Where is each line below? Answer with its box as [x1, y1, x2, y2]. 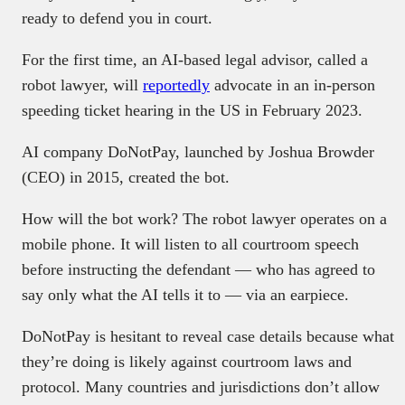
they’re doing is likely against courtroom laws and [22, 352, 352, 371]
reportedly [143, 75, 210, 94]
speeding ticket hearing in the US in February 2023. [22, 100, 367, 119]
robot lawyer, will [22, 75, 143, 94]
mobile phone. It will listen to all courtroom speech [22, 234, 359, 253]
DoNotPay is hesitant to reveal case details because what [22, 326, 394, 345]
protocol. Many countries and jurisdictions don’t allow [22, 377, 380, 396]
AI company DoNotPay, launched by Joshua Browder [22, 142, 374, 161]
